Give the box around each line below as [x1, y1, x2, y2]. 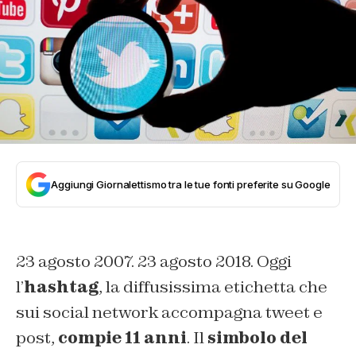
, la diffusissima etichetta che [99, 276, 327, 297]
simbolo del [207, 327, 308, 348]
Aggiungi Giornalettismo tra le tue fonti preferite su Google [51, 177, 331, 191]
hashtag [24, 276, 99, 297]
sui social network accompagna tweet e [16, 301, 323, 323]
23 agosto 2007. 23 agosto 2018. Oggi [16, 250, 292, 272]
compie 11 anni [58, 327, 187, 348]
